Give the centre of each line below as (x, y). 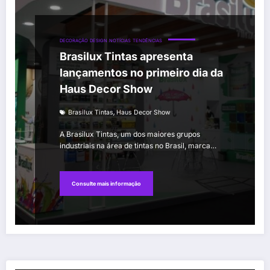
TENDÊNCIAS (147, 41)
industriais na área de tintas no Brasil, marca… (138, 146)
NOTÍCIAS (120, 41)
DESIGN (99, 41)
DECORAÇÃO (74, 41)
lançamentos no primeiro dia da (141, 73)
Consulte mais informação (106, 183)
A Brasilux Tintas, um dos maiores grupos (130, 134)
